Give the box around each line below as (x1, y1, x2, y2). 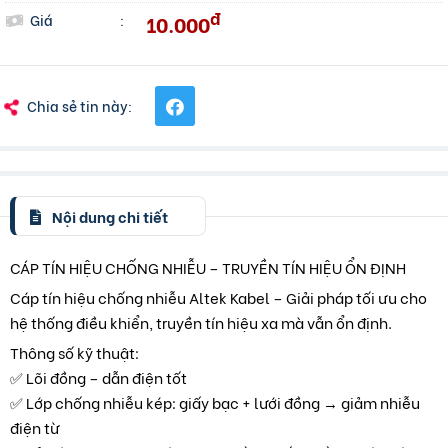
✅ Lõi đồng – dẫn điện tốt (10, 366, 187, 389)
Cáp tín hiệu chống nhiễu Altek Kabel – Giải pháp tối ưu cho (10, 286, 427, 309)
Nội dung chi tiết (49, 204, 168, 227)
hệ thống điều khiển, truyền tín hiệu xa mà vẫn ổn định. (10, 311, 392, 334)
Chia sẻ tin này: (27, 95, 132, 117)
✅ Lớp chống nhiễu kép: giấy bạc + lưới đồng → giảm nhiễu (10, 391, 420, 414)
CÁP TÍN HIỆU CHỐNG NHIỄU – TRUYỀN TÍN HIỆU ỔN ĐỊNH (10, 256, 406, 279)
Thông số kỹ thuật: (10, 341, 139, 364)
